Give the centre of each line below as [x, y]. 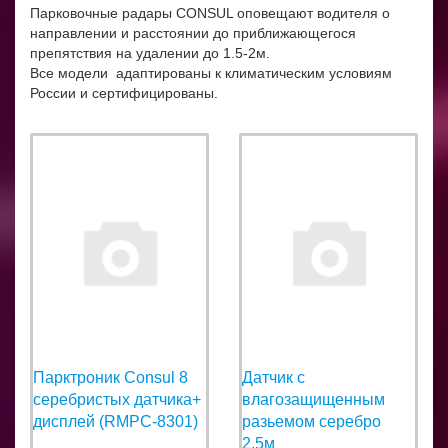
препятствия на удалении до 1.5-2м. [150, 52]
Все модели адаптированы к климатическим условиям [211, 72]
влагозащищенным [313, 399]
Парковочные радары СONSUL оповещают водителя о [210, 12]
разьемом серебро [311, 421]
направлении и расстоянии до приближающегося [193, 32]
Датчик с [273, 377]
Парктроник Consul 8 [110, 377]
